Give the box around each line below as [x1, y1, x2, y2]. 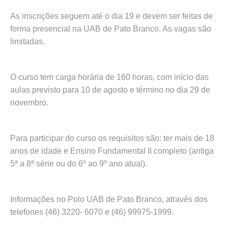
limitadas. [10, 37, 47, 46]
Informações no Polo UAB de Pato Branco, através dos [10, 195, 208, 204]
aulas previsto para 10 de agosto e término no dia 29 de [10, 85, 210, 94]
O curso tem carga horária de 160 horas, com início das [10, 73, 209, 81]
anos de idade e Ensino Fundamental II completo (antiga [10, 147, 214, 155]
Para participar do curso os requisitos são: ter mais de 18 [10, 134, 214, 142]
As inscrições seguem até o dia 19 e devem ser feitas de [10, 12, 213, 20]
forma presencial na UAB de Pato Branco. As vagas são [10, 24, 211, 33]
